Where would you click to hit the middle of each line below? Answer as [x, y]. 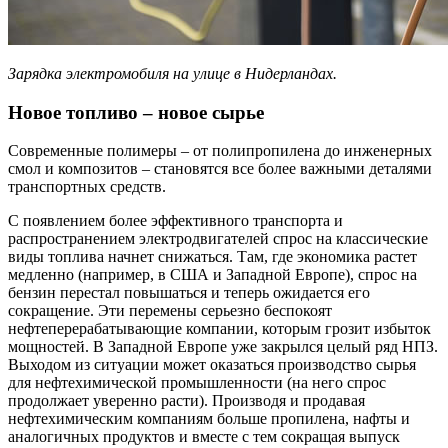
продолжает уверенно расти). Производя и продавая [186, 401]
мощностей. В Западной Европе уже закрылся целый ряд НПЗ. [223, 347]
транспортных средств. [87, 187]
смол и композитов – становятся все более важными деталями [220, 169]
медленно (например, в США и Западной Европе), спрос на [212, 275]
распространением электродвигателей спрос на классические [218, 239]
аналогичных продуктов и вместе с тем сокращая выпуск [204, 437]
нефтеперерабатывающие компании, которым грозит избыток [219, 329]
